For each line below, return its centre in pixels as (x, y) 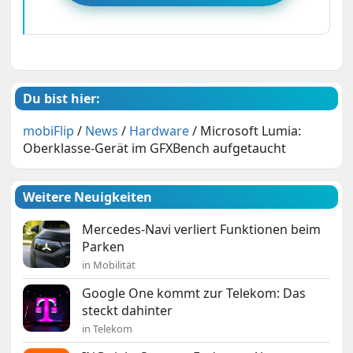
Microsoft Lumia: (251, 131)
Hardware (160, 131)
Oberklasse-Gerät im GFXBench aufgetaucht (155, 149)
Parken (104, 247)
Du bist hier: (62, 99)
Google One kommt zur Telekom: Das (194, 294)
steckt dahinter (128, 311)
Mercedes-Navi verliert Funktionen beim (202, 230)
